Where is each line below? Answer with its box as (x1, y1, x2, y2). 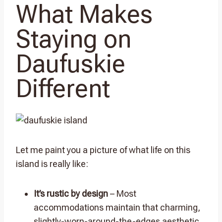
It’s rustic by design (34, 188, 108, 199)
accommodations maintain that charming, (34, 202, 200, 213)
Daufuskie (16, 49, 125, 78)
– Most (108, 188, 136, 199)
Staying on (16, 24, 131, 54)
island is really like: (16, 158, 88, 169)
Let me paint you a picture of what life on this (16, 144, 190, 155)
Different (16, 74, 110, 103)
